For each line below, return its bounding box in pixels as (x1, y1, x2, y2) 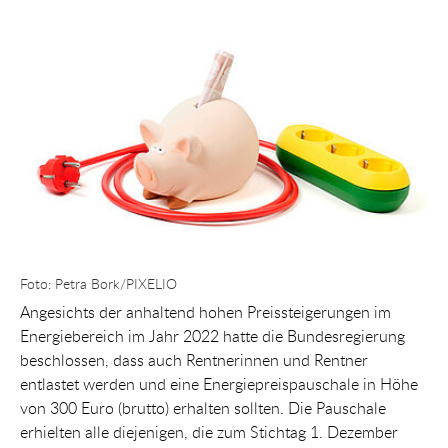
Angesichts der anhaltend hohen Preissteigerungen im (20, 301, 391, 324)
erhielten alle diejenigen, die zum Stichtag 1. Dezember (20, 421, 398, 444)
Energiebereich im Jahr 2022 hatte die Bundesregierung (20, 325, 405, 348)
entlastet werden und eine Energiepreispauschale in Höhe (20, 373, 418, 396)
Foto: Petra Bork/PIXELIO (20, 274, 177, 294)
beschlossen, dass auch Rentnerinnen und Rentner (20, 349, 368, 372)
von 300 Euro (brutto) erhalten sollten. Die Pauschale (20, 397, 386, 420)
